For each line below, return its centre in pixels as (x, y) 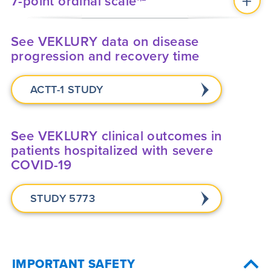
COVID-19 (41, 164)
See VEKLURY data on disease (105, 41)
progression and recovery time (105, 55)
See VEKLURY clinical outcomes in (116, 135)
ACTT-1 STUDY (67, 89)
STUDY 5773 (63, 198)
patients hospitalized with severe (112, 150)
